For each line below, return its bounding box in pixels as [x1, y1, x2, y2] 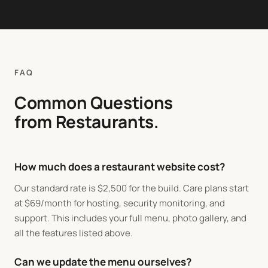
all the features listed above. [14, 227, 133, 239]
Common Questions [14, 91, 173, 114]
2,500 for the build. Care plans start [103, 182, 249, 194]
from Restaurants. [14, 110, 159, 133]
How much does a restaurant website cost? [14, 160, 225, 173]
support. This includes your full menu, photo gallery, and [14, 212, 246, 224]
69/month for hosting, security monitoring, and [30, 197, 225, 209]
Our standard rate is [14, 182, 98, 194]
